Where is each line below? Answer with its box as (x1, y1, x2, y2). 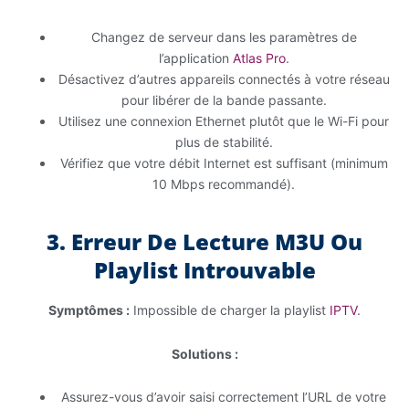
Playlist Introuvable (93, 254, 316, 285)
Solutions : (171, 345, 238, 362)
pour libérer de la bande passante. (121, 91, 327, 108)
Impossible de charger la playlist (130, 302, 326, 319)
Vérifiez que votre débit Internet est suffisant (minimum (59, 154, 388, 171)
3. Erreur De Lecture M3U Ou (47, 225, 362, 257)
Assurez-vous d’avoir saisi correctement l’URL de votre (61, 389, 386, 405)
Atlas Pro (232, 49, 286, 66)
